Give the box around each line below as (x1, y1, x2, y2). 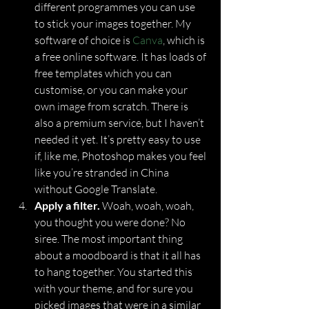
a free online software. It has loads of (34, 50, 208, 63)
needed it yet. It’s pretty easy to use (34, 132, 203, 146)
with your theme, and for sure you (34, 281, 195, 295)
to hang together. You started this (34, 265, 195, 279)
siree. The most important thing (34, 232, 185, 246)
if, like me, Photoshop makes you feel (34, 149, 208, 163)
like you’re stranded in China (34, 166, 171, 179)
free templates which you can (34, 66, 174, 80)
